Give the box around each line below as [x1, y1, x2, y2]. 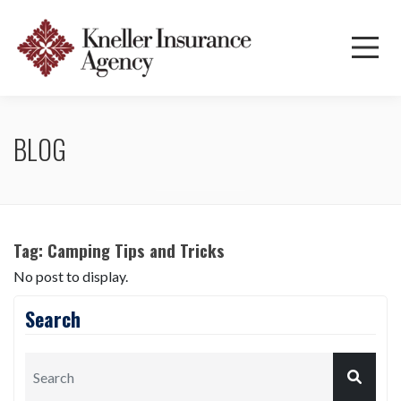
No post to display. [13, 267, 128, 285]
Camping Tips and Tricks [47, 237, 225, 262]
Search [25, 303, 81, 333]
